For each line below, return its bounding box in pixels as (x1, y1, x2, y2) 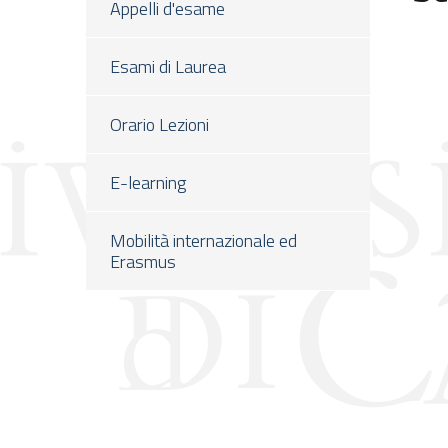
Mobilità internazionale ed (110, 227, 297, 254)
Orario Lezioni (110, 111, 209, 138)
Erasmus (110, 248, 176, 275)
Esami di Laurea (110, 53, 226, 80)
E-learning (110, 169, 186, 196)
